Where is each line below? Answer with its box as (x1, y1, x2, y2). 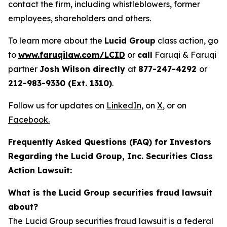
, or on (163, 100, 186, 111)
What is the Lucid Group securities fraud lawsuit (8, 187, 212, 198)
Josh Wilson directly (40, 64, 128, 74)
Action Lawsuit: (8, 165, 72, 176)
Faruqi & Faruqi (153, 50, 216, 60)
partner (8, 64, 40, 74)
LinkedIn (106, 100, 141, 111)
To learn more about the (8, 35, 104, 46)
